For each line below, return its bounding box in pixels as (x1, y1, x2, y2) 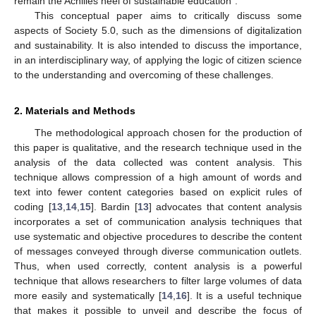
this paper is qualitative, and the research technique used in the (14, 142, 302, 154)
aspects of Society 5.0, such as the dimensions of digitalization (14, 25, 302, 37)
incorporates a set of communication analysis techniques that (14, 216, 302, 228)
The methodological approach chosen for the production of (34, 127, 302, 139)
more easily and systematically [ (14, 290, 162, 302)
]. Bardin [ (90, 201, 138, 213)
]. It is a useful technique (186, 290, 303, 302)
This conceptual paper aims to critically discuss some (34, 10, 302, 22)
